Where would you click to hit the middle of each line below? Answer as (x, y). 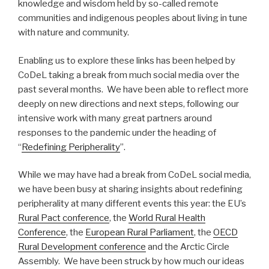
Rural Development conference (82, 247)
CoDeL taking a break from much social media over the (129, 75)
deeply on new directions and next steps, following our (128, 104)
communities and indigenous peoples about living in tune (133, 18)
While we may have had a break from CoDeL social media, (134, 175)
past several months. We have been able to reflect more (133, 89)
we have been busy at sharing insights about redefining (130, 189)
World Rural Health (167, 218)
